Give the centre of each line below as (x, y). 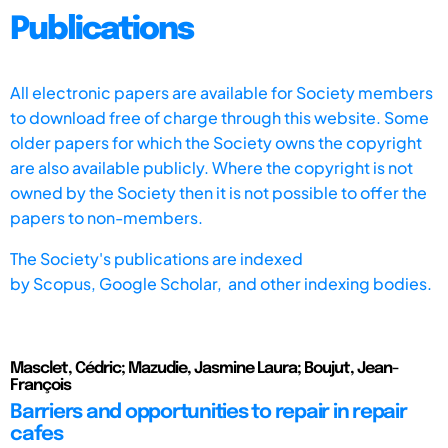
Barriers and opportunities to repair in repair (208, 412)
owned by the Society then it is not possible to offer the (218, 192)
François (40, 385)
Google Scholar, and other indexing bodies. (265, 283)
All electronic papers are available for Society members (221, 92)
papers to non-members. (106, 217)
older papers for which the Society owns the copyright (216, 142)
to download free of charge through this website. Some (219, 117)
